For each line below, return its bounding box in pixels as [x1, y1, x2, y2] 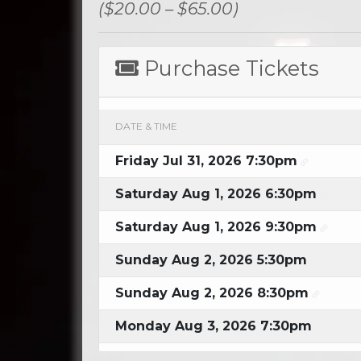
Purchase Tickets [144, 56, 319, 81]
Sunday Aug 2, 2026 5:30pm [115, 252, 307, 268]
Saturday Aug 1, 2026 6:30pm [115, 186, 317, 201]
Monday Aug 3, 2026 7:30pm [115, 318, 312, 334]
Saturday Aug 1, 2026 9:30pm [115, 219, 317, 234]
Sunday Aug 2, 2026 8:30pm [115, 285, 309, 301]
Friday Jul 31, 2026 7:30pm [115, 153, 297, 168]
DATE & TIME [115, 120, 177, 132]
